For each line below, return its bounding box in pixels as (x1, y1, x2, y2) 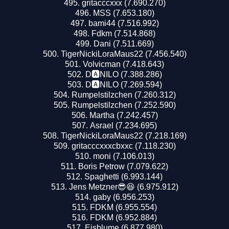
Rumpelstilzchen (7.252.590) (71, 100, 176, 109)
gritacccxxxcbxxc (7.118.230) (71, 141, 176, 150)
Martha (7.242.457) (89, 110, 158, 120)
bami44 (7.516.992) (88, 18, 159, 28)
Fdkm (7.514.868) (91, 29, 155, 38)
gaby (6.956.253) (93, 192, 154, 201)
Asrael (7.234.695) (90, 121, 157, 130)
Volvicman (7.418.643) (83, 59, 164, 68)
